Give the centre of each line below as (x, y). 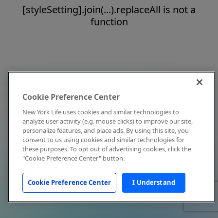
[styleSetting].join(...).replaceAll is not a (109, 9)
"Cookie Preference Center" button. (73, 158)
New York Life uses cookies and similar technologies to (101, 112)
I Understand (154, 182)
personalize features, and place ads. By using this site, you (106, 130)
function (109, 22)
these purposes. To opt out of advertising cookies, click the (107, 149)
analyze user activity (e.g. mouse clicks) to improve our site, (108, 121)
